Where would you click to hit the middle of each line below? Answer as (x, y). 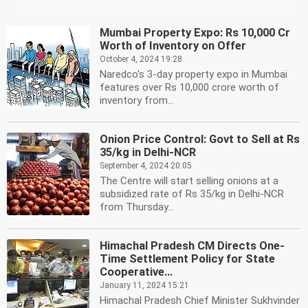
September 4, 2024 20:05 (146, 166)
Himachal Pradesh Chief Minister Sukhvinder (200, 300)
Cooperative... (136, 272)
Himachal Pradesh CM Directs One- (192, 246)
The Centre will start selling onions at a (189, 181)
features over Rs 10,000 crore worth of (189, 87)
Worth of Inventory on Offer (173, 46)
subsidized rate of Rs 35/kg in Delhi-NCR (192, 194)
